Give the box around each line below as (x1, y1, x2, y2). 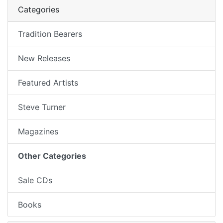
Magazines (18, 126, 58, 136)
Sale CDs (18, 175, 52, 185)
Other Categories (18, 151, 86, 161)
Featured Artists (18, 78, 78, 88)
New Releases (18, 53, 70, 63)
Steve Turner (18, 102, 66, 112)
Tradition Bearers (18, 29, 82, 39)
